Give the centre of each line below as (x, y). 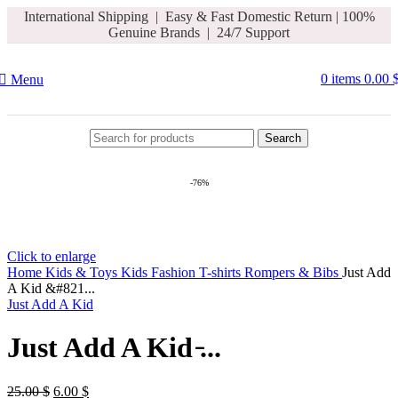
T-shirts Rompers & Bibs (271, 272)
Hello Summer (48, 22)
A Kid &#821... (51, 288)
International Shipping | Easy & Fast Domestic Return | (181, 16)
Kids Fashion (160, 272)
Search (283, 138)
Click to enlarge (52, 256)
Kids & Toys (83, 272)
